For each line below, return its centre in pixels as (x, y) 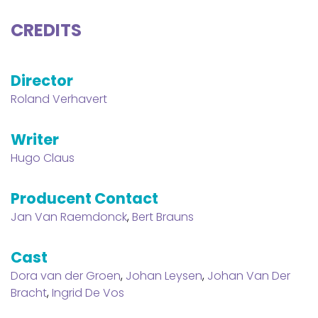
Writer (35, 139)
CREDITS (46, 30)
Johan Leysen (164, 275)
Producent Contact (84, 198)
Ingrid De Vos (88, 292)
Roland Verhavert (59, 99)
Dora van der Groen (66, 275)
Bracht (29, 292)
